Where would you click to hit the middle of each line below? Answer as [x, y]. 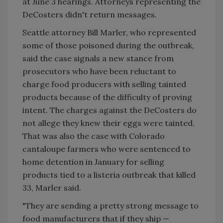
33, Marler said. [52, 188]
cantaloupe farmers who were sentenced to [107, 149]
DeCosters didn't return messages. [90, 15]
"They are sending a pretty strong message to [111, 206]
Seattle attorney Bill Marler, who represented [109, 33]
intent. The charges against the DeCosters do [110, 110]
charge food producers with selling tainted [104, 84]
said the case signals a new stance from [98, 58]
